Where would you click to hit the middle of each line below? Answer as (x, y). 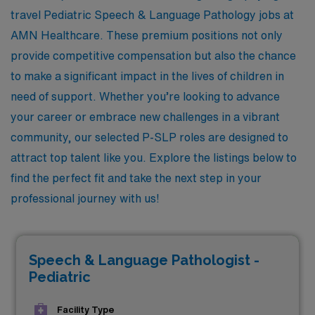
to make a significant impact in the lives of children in (147, 76)
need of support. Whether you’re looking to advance (145, 96)
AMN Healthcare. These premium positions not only (147, 35)
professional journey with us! (85, 198)
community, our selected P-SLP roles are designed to (149, 137)
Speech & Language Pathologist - (144, 260)
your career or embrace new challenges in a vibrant (145, 116)
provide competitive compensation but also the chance (153, 55)
